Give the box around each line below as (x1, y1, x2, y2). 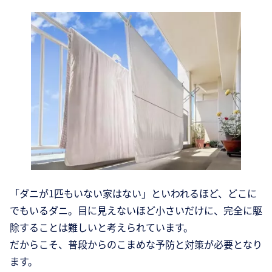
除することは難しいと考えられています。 (10, 220, 193, 235)
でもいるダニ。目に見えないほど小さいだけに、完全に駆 (10, 203, 262, 218)
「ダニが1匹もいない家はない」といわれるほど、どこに (10, 186, 257, 201)
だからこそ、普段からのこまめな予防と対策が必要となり (10, 237, 262, 252)
